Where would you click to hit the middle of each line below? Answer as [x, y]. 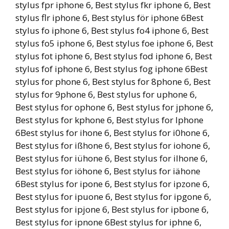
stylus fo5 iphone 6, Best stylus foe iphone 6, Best [114, 43]
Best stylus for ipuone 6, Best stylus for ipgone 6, [113, 197]
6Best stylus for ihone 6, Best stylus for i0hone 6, [112, 133]
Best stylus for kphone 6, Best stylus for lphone [109, 120]
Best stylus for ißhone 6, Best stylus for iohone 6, [113, 145]
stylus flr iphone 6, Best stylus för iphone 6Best [109, 18]
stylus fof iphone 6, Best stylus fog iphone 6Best [111, 69]
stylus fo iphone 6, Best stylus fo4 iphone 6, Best [112, 30]
